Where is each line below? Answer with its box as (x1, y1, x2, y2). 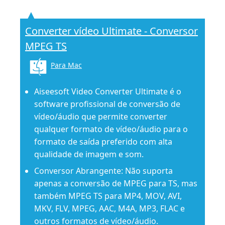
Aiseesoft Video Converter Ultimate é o (34, 85, 181, 97)
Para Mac (51, 60, 82, 70)
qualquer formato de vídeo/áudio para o (34, 123, 188, 135)
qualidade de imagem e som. (34, 148, 144, 160)
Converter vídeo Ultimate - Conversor (25, 24, 198, 38)
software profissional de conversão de (34, 98, 180, 109)
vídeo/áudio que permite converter (34, 110, 167, 122)
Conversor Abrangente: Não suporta (34, 165, 173, 176)
